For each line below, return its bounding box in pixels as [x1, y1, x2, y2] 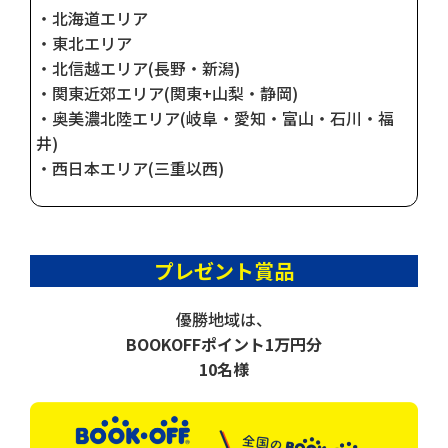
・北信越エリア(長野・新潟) [36, 55, 240, 80]
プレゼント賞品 [154, 255, 294, 285]
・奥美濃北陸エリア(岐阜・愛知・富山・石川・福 [36, 105, 394, 130]
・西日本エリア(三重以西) [36, 155, 224, 180]
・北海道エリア [36, 5, 148, 30]
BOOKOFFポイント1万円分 [126, 331, 322, 356]
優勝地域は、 [176, 306, 272, 331]
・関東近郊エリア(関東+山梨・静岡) [36, 80, 298, 105]
